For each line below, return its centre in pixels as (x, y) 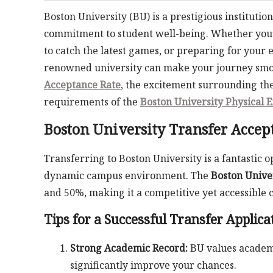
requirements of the (92, 102)
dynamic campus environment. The (127, 176)
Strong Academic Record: (129, 248)
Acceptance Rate (82, 85)
